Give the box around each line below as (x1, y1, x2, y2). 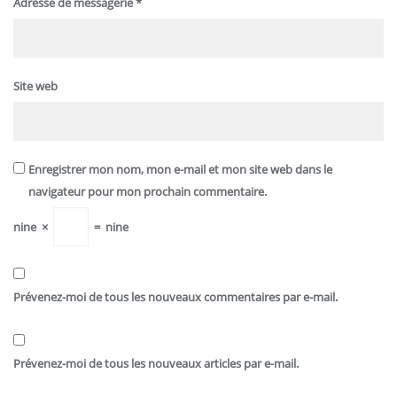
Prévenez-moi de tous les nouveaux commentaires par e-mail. (13, 289, 338, 306)
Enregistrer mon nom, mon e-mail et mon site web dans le (27, 161, 332, 178)
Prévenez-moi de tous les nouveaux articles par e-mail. (13, 355, 299, 372)
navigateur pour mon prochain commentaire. (27, 183, 267, 200)
